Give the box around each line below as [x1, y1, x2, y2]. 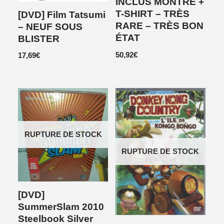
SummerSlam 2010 [18, 201, 104, 212]
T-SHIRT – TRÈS [115, 8, 189, 19]
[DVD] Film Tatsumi [18, 9, 106, 20]
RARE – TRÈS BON [115, 20, 203, 31]
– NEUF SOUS [18, 21, 83, 32]
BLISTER [18, 33, 60, 44]
